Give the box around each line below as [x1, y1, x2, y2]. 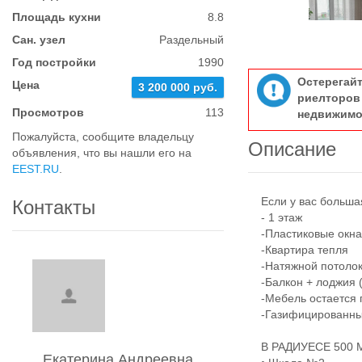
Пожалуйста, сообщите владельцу [12, 130, 194, 143]
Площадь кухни [12, 11, 101, 23]
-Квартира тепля [248, 243, 349, 256]
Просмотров [12, 106, 84, 119]
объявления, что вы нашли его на [12, 146, 192, 159]
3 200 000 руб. [138, 81, 218, 94]
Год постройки [12, 56, 96, 69]
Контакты [12, 196, 95, 218]
